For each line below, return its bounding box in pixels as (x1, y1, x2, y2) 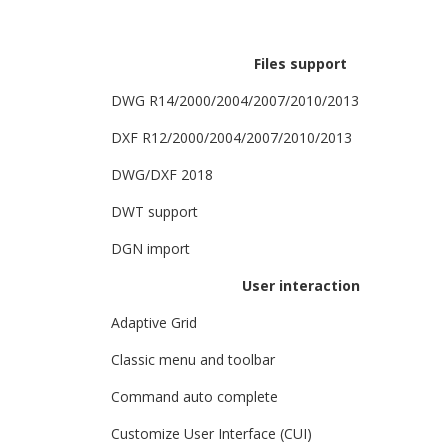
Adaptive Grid (111, 313, 197, 332)
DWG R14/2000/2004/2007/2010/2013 (111, 91, 359, 110)
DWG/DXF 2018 (111, 165, 213, 184)
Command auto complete (111, 387, 278, 406)
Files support (254, 54, 347, 73)
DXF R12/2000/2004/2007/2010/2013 (111, 128, 352, 147)
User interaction (241, 276, 360, 295)
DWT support (111, 202, 198, 221)
